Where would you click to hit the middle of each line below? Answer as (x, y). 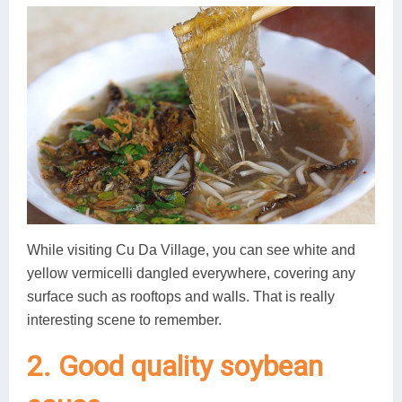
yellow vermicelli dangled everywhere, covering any (191, 273)
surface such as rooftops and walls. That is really (181, 296)
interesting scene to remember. (124, 319)
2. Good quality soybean (175, 366)
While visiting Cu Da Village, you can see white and (191, 249)
